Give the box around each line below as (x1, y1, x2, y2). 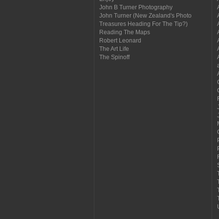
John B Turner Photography (99, 4, 173, 10)
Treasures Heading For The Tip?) (99, 21, 188, 27)
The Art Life (99, 45, 129, 52)
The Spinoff (99, 54, 130, 60)
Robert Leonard (99, 37, 141, 44)
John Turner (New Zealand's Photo (99, 12, 192, 19)
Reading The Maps (99, 29, 150, 35)
